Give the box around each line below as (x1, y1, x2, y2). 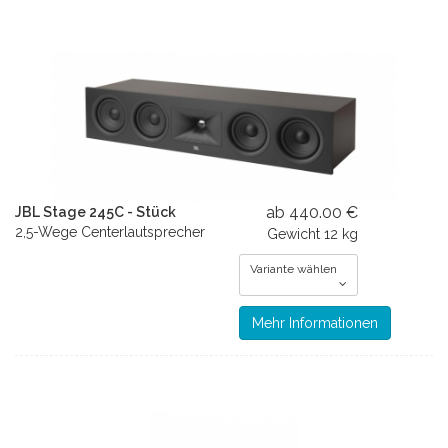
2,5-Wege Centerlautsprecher (15, 224, 205, 240)
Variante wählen (250, 262, 337, 276)
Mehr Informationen (252, 315, 378, 331)
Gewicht (267, 226, 321, 242)
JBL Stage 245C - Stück (15, 204, 176, 220)
